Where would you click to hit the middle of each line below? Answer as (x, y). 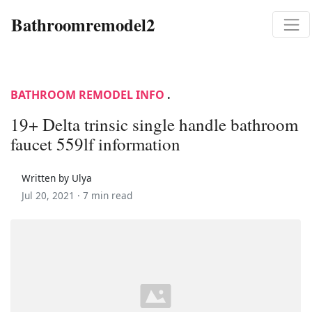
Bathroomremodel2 (83, 24)
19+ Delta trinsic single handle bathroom (154, 124)
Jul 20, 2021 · (52, 195)
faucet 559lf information (95, 143)
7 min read (108, 195)
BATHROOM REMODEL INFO (87, 94)
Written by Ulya (57, 178)
